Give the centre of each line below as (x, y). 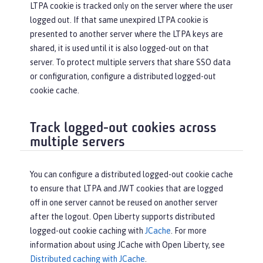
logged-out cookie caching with (87, 231)
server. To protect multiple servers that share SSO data (130, 62)
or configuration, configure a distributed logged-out (123, 76)
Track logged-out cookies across (123, 128)
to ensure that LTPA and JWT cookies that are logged (127, 189)
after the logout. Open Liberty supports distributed (122, 217)
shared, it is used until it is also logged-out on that (119, 48)
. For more (189, 231)
